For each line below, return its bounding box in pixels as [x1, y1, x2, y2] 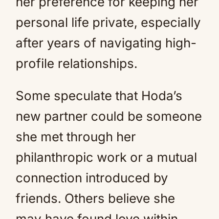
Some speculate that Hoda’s [16, 88, 182, 103]
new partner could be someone [16, 109, 202, 124]
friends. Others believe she [16, 191, 175, 206]
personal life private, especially [16, 15, 201, 30]
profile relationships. [16, 56, 137, 71]
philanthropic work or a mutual [16, 150, 197, 165]
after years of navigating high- [16, 35, 197, 50]
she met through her [16, 129, 136, 144]
